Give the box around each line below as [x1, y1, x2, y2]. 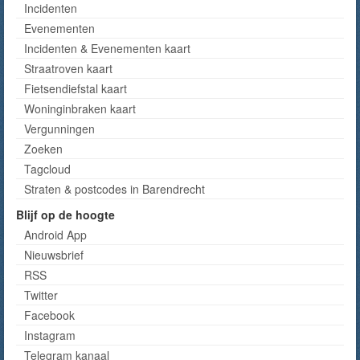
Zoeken [24, 140, 63, 157]
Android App [24, 226, 87, 243]
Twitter [24, 286, 58, 303]
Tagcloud [24, 160, 71, 177]
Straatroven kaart [24, 59, 112, 76]
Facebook [24, 306, 75, 323]
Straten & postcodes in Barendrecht [24, 180, 205, 197]
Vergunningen [24, 120, 95, 137]
